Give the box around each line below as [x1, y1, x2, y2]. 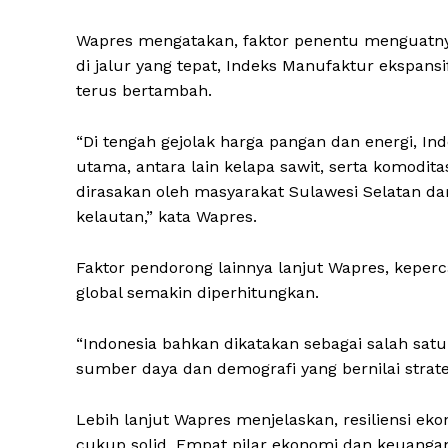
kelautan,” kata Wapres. [76, 207, 257, 227]
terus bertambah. [76, 81, 212, 101]
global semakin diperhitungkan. [76, 283, 319, 303]
